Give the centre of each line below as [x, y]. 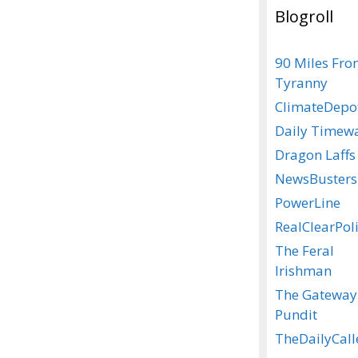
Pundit [296, 314]
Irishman [303, 270]
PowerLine [308, 203]
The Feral [304, 251]
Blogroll [304, 16]
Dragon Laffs [315, 155]
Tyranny [301, 83]
